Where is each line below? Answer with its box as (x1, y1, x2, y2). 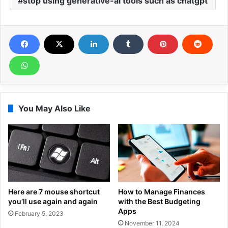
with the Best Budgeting (118, 197, 201, 206)
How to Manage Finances (118, 187, 205, 196)
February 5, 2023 (15, 210, 64, 218)
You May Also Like (18, 103, 91, 114)
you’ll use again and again (8, 197, 98, 206)
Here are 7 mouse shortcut (8, 187, 100, 196)
